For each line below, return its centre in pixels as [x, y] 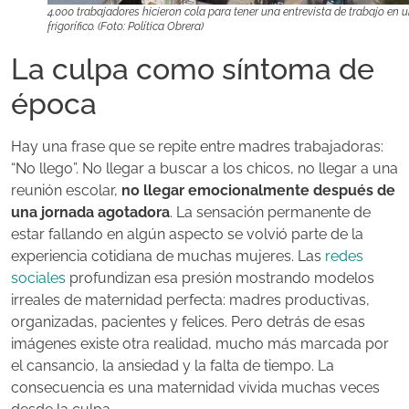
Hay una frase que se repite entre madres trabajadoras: [197, 147]
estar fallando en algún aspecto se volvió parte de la [187, 235]
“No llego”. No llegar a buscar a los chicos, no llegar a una [204, 169]
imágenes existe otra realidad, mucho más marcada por [200, 344]
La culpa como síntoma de [193, 69]
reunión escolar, [66, 191]
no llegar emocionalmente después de [258, 191]
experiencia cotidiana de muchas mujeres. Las [168, 257]
